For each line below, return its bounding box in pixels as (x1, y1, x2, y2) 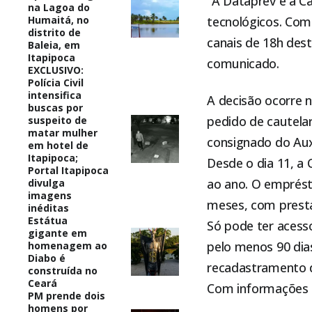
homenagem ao (28, 238, 107, 252)
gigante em (28, 226, 87, 240)
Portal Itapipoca (28, 163, 109, 177)
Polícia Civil (28, 75, 84, 89)
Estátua (28, 213, 68, 227)
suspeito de (28, 113, 87, 127)
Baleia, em (28, 38, 80, 52)
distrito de (28, 25, 81, 39)
